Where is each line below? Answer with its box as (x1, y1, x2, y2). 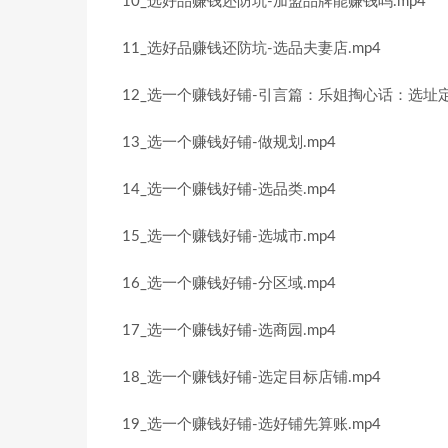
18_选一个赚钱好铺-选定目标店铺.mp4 (122, 370, 381, 385)
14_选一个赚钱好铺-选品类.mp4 (122, 182, 336, 197)
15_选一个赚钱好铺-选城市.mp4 (122, 229, 336, 244)
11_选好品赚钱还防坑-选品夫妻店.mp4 (122, 41, 381, 56)
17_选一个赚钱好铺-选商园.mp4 (122, 323, 336, 338)
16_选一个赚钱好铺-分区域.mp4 (122, 276, 336, 291)
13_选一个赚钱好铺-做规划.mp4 (122, 135, 336, 150)
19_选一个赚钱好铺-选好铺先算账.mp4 (122, 417, 381, 432)
